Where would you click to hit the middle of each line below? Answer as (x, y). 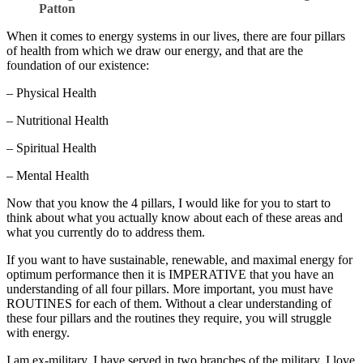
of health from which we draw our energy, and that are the (155, 51)
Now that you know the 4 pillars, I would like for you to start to (169, 203)
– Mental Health (48, 176)
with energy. (38, 333)
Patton (57, 9)
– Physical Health (51, 93)
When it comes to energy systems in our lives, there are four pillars (176, 36)
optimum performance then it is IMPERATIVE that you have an (170, 275)
